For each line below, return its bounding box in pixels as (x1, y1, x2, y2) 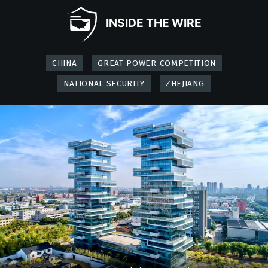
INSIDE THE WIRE (105, 16, 202, 31)
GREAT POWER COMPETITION (98, 58, 217, 69)
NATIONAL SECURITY (63, 78, 145, 89)
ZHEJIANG (166, 78, 205, 89)
